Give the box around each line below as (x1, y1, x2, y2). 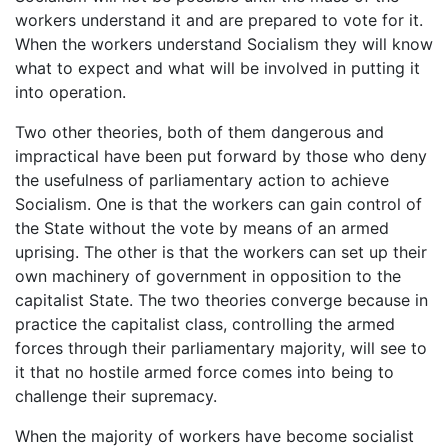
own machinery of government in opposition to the (15, 265, 401, 286)
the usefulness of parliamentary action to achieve (15, 169, 389, 190)
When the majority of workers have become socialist (15, 425, 414, 446)
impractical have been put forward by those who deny (15, 145, 427, 166)
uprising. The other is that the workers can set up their (15, 241, 427, 262)
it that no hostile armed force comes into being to (15, 361, 394, 382)
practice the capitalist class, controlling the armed (15, 313, 395, 334)
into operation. (15, 81, 126, 102)
